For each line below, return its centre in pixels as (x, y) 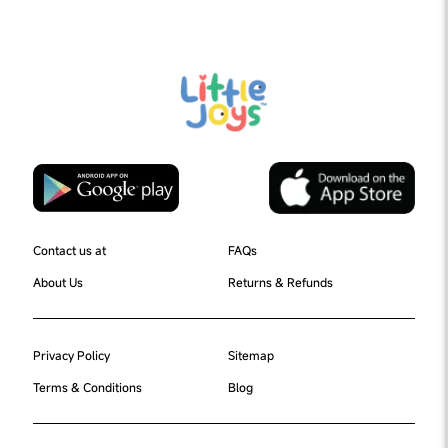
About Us (58, 282)
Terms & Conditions (87, 387)
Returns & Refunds (280, 282)
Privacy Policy (71, 355)
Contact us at (69, 250)
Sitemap (250, 355)
